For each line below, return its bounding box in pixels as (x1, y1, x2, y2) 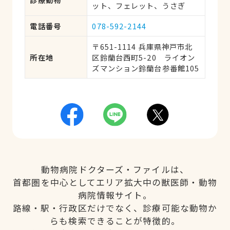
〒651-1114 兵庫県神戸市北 (92, 41, 193, 52)
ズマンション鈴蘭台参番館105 (92, 62, 200, 73)
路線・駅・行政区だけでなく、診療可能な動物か (12, 201, 218, 214)
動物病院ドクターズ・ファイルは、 (41, 163, 189, 176)
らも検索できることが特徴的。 (50, 214, 180, 227)
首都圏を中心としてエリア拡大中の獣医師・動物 (13, 176, 217, 188)
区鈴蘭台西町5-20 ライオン (92, 51, 196, 63)
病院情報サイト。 (78, 188, 152, 201)
